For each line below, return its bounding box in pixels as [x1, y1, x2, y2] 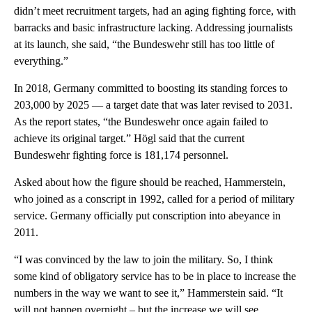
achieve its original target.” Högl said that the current [14, 132, 244, 144]
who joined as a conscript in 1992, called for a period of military [14, 192, 295, 205]
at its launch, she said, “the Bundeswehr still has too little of [14, 38, 274, 50]
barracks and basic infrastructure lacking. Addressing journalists [14, 21, 292, 33]
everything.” [14, 54, 68, 67]
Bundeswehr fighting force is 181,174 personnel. [14, 148, 228, 161]
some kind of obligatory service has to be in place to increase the [14, 270, 296, 282]
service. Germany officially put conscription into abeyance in [14, 209, 281, 221]
